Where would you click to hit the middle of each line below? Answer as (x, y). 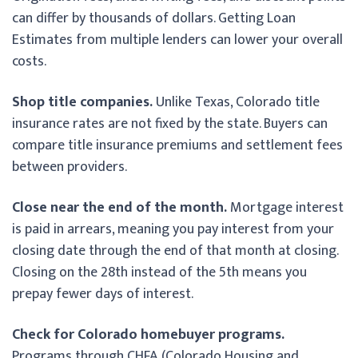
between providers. (70, 167)
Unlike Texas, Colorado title (236, 102)
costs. (29, 61)
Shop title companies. (82, 102)
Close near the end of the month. (119, 207)
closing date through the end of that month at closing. (175, 251)
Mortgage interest (285, 207)
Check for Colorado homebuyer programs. (148, 334)
